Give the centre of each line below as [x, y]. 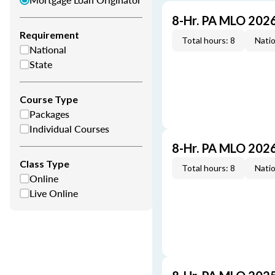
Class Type [45, 164]
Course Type [49, 99]
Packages [49, 114]
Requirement [49, 35]
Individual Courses [69, 129]
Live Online [54, 193]
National [48, 49]
